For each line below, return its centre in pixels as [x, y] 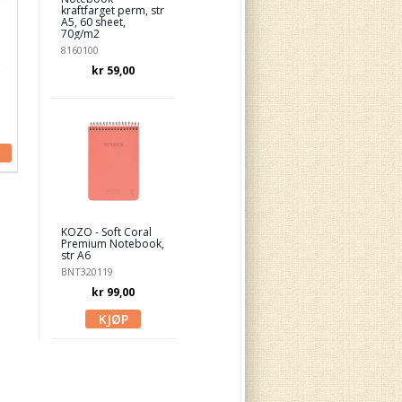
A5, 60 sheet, [93, 22]
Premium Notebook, [112, 244]
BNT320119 [87, 271]
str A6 [75, 255]
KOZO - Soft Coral [106, 232]
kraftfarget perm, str [112, 10]
